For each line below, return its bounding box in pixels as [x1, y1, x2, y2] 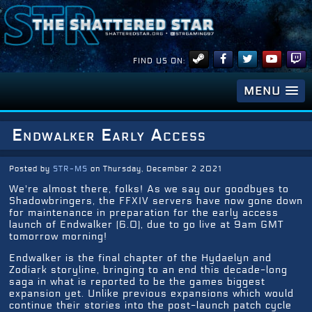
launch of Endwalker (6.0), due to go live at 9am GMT [9, 219, 283, 231]
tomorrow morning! [9, 231, 107, 243]
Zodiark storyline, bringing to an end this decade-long [9, 264, 288, 276]
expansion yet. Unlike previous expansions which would [9, 288, 294, 300]
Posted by [9, 164, 53, 173]
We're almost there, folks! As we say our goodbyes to [9, 183, 289, 196]
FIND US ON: [133, 56, 185, 66]
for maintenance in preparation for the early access [9, 207, 279, 219]
